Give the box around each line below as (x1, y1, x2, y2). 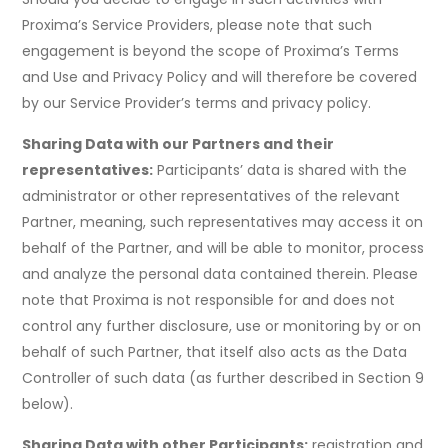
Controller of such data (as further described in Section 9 (22, 368, 425, 389)
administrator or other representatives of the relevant (22, 186, 401, 207)
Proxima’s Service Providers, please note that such (22, 15, 373, 36)
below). (22, 394, 74, 415)
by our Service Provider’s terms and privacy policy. (22, 93, 372, 114)
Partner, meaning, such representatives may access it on (22, 212, 424, 233)
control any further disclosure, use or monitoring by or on (22, 316, 422, 337)
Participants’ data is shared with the (153, 160, 408, 181)
